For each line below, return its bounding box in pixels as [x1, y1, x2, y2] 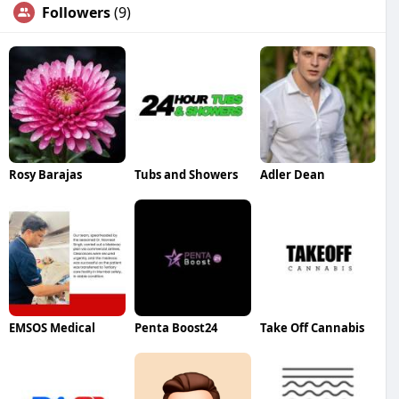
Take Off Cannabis [259, 319, 364, 336]
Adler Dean [259, 166, 325, 183]
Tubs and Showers [134, 166, 238, 183]
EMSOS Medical [9, 319, 95, 336]
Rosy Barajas [9, 166, 82, 183]
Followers [42, 2, 110, 22]
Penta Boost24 [134, 319, 217, 336]
